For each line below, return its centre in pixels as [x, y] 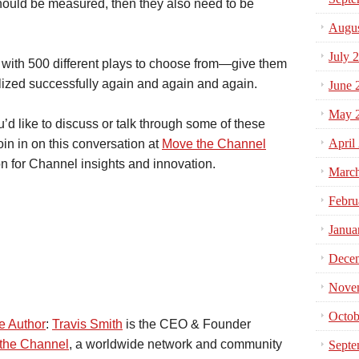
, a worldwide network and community [175, 344]
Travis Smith [87, 324]
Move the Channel [214, 144]
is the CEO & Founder [187, 324]
